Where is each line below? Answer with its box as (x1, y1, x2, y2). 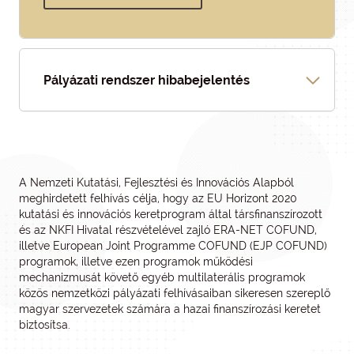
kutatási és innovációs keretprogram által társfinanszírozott (19, 208, 322, 220)
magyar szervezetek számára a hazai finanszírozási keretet (19, 303, 321, 315)
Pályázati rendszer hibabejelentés (43, 72, 250, 88)
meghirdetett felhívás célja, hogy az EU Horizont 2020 (19, 192, 297, 205)
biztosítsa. (19, 318, 70, 331)
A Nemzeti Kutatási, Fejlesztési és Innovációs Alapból (19, 176, 294, 189)
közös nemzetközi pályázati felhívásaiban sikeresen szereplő (19, 287, 330, 299)
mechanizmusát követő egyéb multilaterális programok (19, 271, 305, 284)
